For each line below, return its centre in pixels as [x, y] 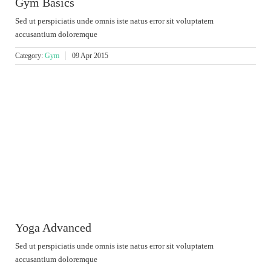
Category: [30, 55]
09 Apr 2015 [90, 55]
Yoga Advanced [53, 227]
